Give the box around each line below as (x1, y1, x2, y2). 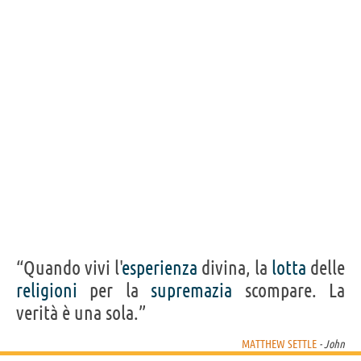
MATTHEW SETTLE (242, 337, 317, 351)
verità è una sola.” (16, 301, 146, 324)
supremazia (151, 279, 233, 301)
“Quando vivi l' (16, 256, 122, 279)
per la (77, 279, 151, 301)
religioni (16, 279, 77, 301)
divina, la (197, 256, 272, 279)
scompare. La (232, 279, 346, 301)
